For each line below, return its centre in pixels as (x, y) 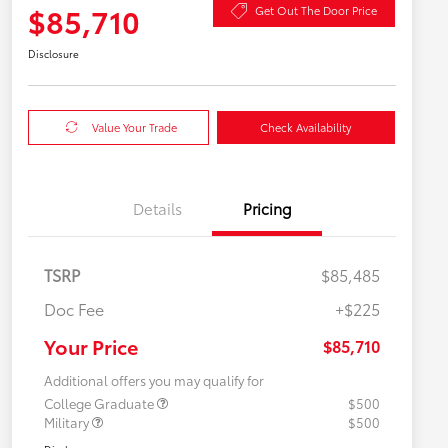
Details (157, 207)
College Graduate (100, 402)
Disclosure (53, 53)
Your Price (91, 345)
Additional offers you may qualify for (154, 379)
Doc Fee (74, 308)
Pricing (267, 207)
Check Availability (306, 126)
